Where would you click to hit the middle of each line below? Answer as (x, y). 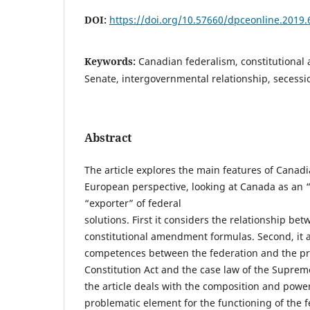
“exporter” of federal (133, 203)
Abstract (108, 137)
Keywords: (111, 61)
